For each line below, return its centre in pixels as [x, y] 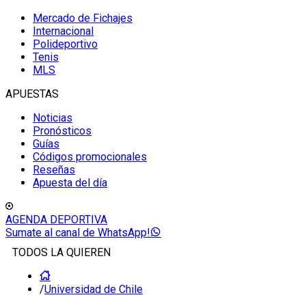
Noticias [53, 118]
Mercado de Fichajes [83, 18]
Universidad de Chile [94, 289]
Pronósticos [62, 131]
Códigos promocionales [90, 157]
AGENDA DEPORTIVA [56, 220]
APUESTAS [32, 94]
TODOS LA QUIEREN [61, 252]
